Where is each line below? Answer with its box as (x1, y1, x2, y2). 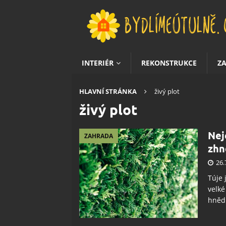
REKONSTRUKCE (141, 58, 197, 68)
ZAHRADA (84, 132, 113, 140)
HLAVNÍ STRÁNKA (79, 87, 137, 96)
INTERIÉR (82, 58, 114, 68)
